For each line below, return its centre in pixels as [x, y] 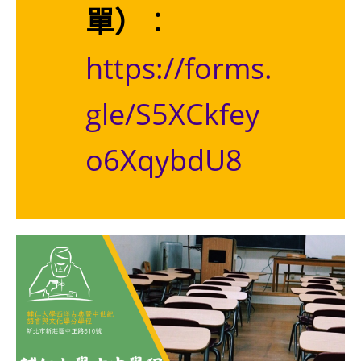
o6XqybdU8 [164, 160]
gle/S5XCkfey [172, 114]
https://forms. [178, 68]
